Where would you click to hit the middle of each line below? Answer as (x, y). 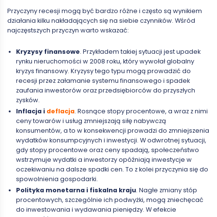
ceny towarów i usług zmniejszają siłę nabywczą (91, 121)
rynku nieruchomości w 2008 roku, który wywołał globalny (105, 62)
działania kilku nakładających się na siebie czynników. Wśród (101, 21)
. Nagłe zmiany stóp (166, 190)
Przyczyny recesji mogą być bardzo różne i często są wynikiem (105, 11)
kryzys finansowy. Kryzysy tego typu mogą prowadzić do (103, 71)
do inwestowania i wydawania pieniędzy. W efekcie (96, 210)
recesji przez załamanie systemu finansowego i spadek (103, 81)
